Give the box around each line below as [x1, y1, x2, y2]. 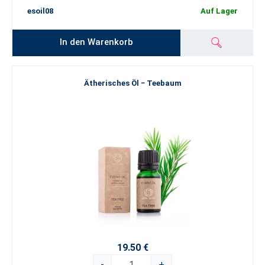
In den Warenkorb [60, 36, 134, 47]
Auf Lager [201, 7, 238, 16]
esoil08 [27, 7, 53, 16]
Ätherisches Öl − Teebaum [83, 79, 182, 88]
